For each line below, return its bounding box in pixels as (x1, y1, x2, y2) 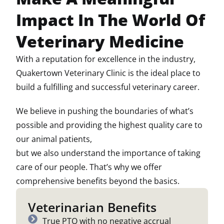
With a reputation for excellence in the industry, (16, 53, 195, 64)
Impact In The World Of (16, 9, 205, 30)
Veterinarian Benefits (28, 198, 156, 215)
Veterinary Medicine (16, 30, 184, 52)
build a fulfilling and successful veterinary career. (16, 81, 199, 92)
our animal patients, (16, 133, 92, 144)
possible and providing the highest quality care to (16, 119, 202, 130)
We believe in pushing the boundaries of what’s (16, 105, 193, 116)
